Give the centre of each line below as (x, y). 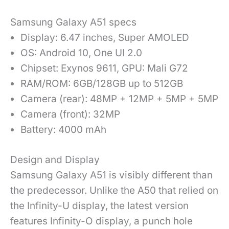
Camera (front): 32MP (70, 114)
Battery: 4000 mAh (63, 130)
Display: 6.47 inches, (69, 38)
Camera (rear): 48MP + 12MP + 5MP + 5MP (119, 99)
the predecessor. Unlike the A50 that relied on (114, 190)
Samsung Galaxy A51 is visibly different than (111, 175)
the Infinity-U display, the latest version (99, 205)
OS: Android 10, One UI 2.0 (81, 53)
